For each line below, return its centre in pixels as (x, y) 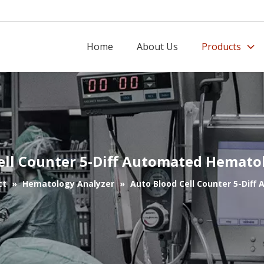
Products (221, 47)
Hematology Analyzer (68, 184)
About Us (157, 47)
